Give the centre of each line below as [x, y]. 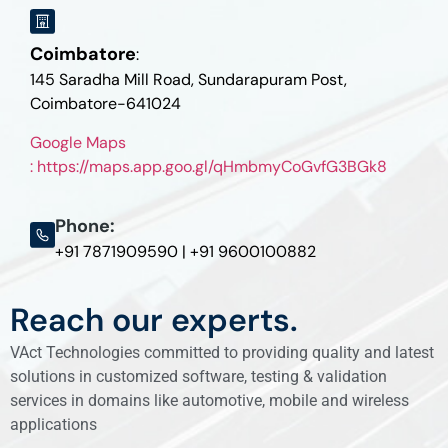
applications [53, 425]
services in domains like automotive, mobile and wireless [209, 401]
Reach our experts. [154, 320]
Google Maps [78, 142]
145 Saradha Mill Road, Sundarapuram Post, [188, 80]
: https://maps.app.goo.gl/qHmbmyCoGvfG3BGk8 [208, 166]
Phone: [84, 226]
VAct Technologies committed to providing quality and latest [222, 353]
